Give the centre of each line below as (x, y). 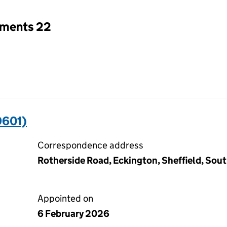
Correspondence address (90, 145)
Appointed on (65, 198)
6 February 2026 (73, 214)
